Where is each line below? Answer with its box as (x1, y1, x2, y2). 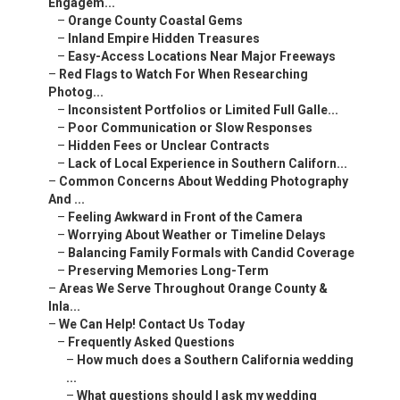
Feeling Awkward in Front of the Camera (68, 210, 303, 225)
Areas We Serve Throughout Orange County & (59, 281, 328, 296)
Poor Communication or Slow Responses (68, 121, 312, 136)
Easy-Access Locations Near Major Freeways (68, 49, 336, 64)
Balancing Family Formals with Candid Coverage (68, 246, 354, 261)
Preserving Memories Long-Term (68, 263, 269, 279)
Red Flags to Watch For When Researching (59, 67, 308, 82)
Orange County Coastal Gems (68, 13, 243, 29)
